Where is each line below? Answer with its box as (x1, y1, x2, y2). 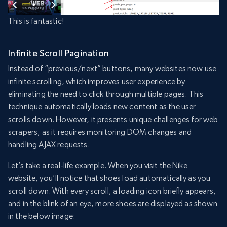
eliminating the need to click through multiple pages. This (8, 89, 204, 99)
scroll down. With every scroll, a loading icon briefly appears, (8, 186, 216, 196)
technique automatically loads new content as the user (8, 102, 196, 112)
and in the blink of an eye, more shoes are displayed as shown (8, 199, 217, 209)
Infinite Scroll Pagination (8, 48, 109, 59)
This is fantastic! (8, 16, 64, 26)
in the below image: (8, 211, 75, 221)
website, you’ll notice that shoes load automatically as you (8, 173, 211, 183)
